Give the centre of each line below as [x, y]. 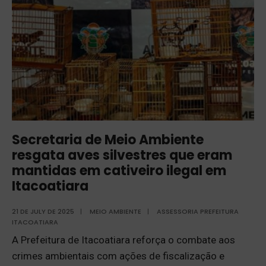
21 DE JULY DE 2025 [43, 212]
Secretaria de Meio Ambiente [108, 140]
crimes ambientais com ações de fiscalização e [118, 256]
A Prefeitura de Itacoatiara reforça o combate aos [123, 240]
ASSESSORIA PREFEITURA [198, 212]
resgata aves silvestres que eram [122, 156]
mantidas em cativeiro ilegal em [119, 171]
